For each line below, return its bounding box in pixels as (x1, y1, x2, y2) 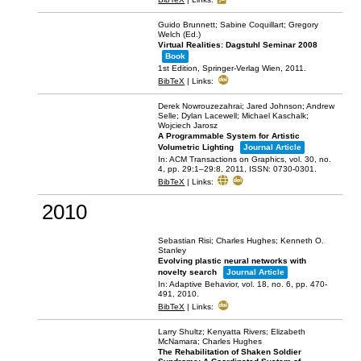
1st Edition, (158, 64, 203, 73)
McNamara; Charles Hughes (158, 337, 263, 346)
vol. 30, (289, 155, 320, 164)
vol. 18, (242, 280, 272, 289)
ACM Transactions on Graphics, (169, 155, 290, 164)
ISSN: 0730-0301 (249, 164, 315, 174)
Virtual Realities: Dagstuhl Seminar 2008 (158, 40, 318, 50)
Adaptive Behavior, (169, 280, 243, 289)
